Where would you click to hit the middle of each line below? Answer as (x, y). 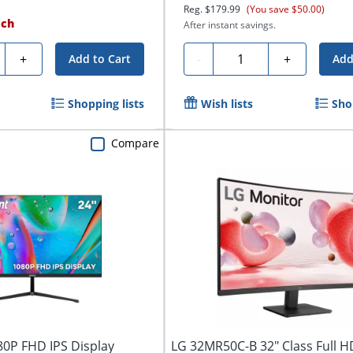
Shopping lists (106, 103)
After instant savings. (230, 24)
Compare (136, 143)
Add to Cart (100, 58)
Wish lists (227, 103)
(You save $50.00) (286, 9)
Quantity (245, 56)
